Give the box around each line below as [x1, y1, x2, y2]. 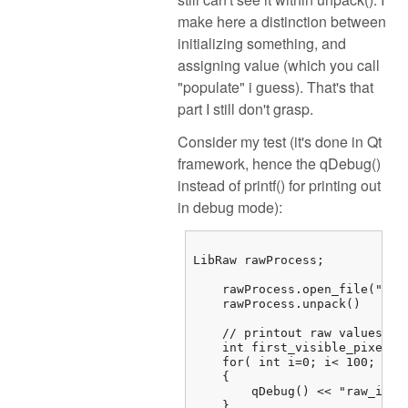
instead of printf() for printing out [178, 175, 381, 197]
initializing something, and [178, 32, 346, 54]
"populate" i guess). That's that [178, 76, 373, 97]
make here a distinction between [178, 10, 386, 32]
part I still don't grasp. [178, 97, 313, 119]
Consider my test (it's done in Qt [178, 131, 382, 153]
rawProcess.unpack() [193, 297, 361, 311]
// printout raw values [193, 326, 382, 341]
